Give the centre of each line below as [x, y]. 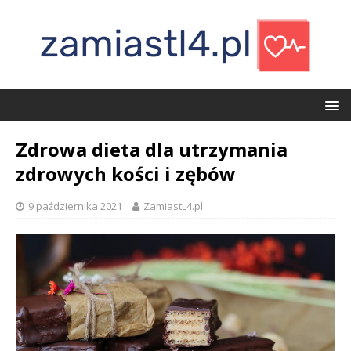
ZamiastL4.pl [173, 206]
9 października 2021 [75, 206]
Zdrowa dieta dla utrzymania [152, 149]
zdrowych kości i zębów [126, 174]
